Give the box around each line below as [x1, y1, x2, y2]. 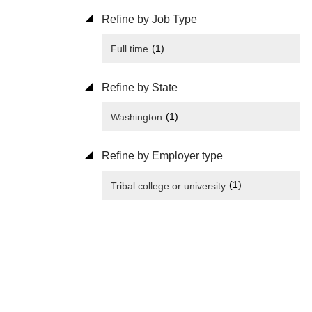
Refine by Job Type [99, 13, 197, 25]
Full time [111, 43, 148, 55]
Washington [111, 111, 162, 123]
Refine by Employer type [99, 150, 223, 162]
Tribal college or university [111, 180, 226, 192]
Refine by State [99, 81, 178, 94]
